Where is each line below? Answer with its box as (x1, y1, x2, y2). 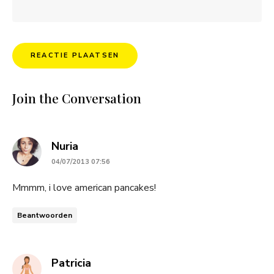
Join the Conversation (12, 89, 141, 107)
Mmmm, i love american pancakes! (12, 181, 156, 195)
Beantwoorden (17, 210, 72, 221)
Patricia (51, 256, 91, 271)
